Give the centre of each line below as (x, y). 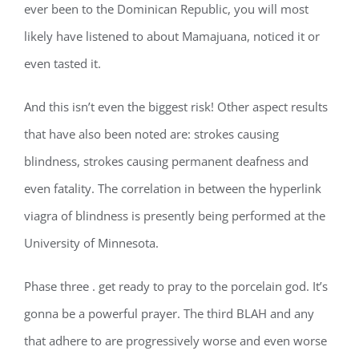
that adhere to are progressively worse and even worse (175, 341)
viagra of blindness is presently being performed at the (175, 216)
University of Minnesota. (91, 243)
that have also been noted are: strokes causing (151, 134)
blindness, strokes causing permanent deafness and (166, 161)
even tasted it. (63, 63)
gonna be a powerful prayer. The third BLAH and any (169, 313)
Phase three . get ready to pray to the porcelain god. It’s (176, 286)
